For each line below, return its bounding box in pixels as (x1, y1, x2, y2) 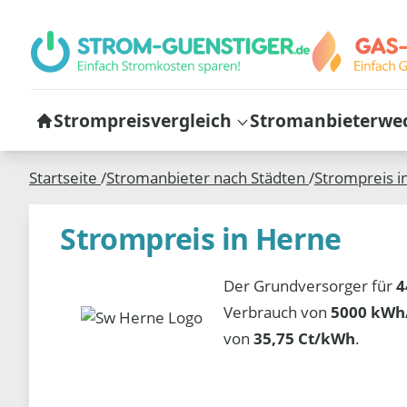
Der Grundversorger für (223, 274, 397, 296)
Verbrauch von (223, 301, 332, 323)
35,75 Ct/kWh (253, 327, 356, 349)
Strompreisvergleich (53, 107, 232, 133)
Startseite (29, 167, 101, 189)
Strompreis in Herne (60, 218, 342, 258)
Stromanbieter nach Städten (106, 167, 309, 189)
